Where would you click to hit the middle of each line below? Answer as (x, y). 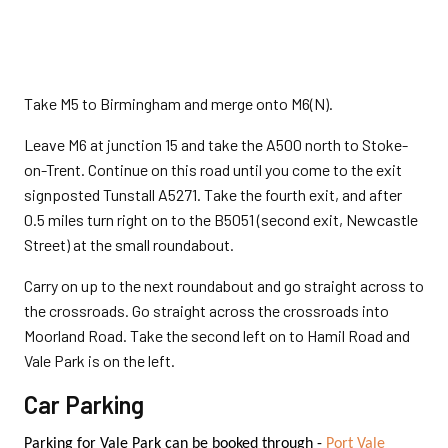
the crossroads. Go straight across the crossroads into (206, 311)
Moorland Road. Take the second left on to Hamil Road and (217, 336)
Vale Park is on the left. (99, 361)
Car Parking (84, 405)
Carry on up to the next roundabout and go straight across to (224, 286)
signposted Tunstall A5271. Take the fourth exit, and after (213, 195)
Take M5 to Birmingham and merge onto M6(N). (178, 104)
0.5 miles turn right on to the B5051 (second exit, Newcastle (221, 220)
